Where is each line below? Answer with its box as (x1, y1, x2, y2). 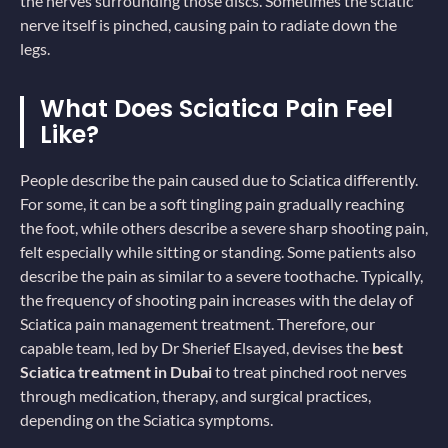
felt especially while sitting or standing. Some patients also (20, 241, 416, 261)
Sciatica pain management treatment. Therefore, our (20, 313, 375, 333)
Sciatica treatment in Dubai (20, 361, 212, 381)
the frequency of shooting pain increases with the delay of (20, 289, 413, 309)
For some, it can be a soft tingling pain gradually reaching (20, 193, 404, 213)
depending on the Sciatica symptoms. (20, 409, 273, 429)
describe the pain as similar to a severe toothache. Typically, (20, 265, 423, 285)
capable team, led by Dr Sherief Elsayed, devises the (20, 337, 369, 357)
